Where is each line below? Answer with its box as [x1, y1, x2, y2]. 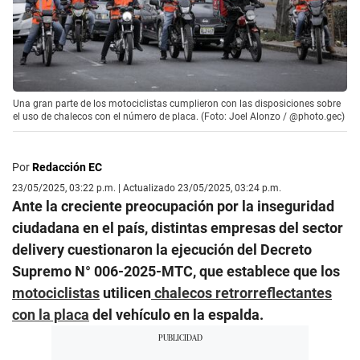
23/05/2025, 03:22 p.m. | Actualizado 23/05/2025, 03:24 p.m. [12, 182, 281, 194]
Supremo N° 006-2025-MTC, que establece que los [12, 262, 340, 280]
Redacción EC [32, 160, 102, 174]
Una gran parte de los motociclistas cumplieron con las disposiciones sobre [13, 97, 341, 109]
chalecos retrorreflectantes [151, 284, 332, 301]
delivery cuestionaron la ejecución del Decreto [12, 240, 312, 258]
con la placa [12, 305, 89, 323]
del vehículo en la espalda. [89, 305, 264, 323]
